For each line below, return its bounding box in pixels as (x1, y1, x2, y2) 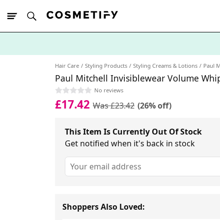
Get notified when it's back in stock (65, 137, 195, 149)
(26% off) (137, 100, 171, 111)
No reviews (94, 86, 123, 94)
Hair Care (55, 62, 79, 69)
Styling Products (85, 62, 127, 69)
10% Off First (25, 56, 63, 65)
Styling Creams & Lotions (133, 62, 197, 69)
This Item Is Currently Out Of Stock (65, 126, 202, 137)
